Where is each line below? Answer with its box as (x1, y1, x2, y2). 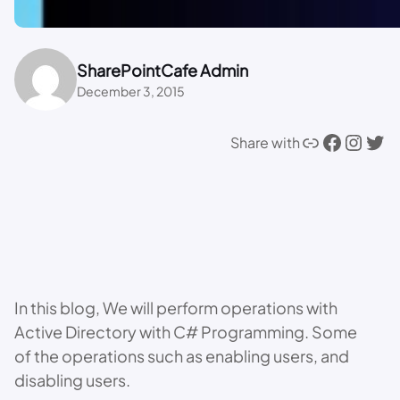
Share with (230, 133, 300, 153)
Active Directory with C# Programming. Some (14, 321, 357, 342)
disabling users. (14, 370, 130, 390)
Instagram (342, 128, 362, 155)
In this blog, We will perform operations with (14, 297, 337, 318)
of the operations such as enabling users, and (14, 346, 349, 366)
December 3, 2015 (77, 83, 185, 100)
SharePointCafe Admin (77, 60, 248, 81)
